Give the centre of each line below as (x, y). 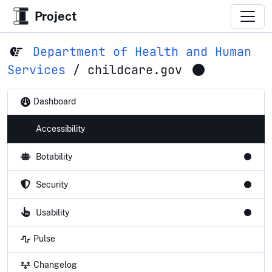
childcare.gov (135, 70)
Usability (52, 212)
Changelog (55, 265)
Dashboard (54, 102)
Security (52, 184)
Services (36, 70)
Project (55, 16)
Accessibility (60, 129)
